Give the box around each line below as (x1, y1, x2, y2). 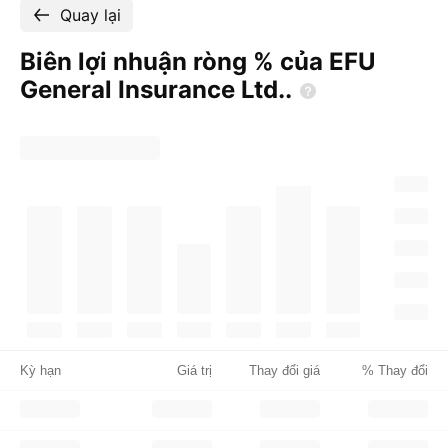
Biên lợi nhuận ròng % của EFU (20, 47, 376, 76)
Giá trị (177, 363, 212, 378)
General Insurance (20, 75, 241, 104)
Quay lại (60, 5, 121, 25)
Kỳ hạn (20, 363, 61, 378)
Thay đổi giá (249, 363, 320, 378)
